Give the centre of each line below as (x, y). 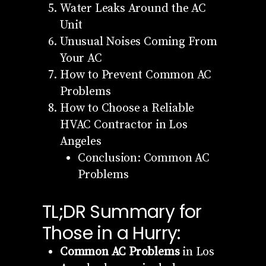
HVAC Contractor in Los (123, 125)
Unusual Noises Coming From (138, 42)
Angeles (80, 141)
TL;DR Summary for (122, 212)
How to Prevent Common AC (136, 75)
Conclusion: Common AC (143, 158)
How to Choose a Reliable (127, 108)
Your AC (81, 58)
